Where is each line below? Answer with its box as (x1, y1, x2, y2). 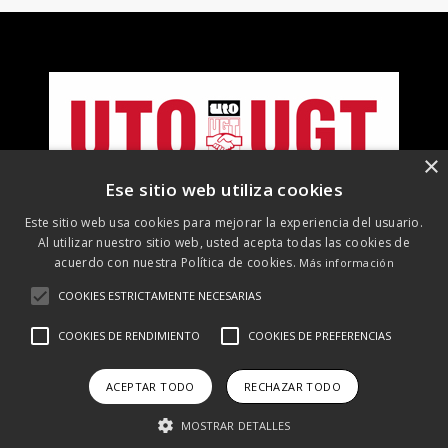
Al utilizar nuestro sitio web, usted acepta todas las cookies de (37, 234, 411, 251)
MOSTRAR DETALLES (180, 418, 291, 433)
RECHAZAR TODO (243, 379, 341, 394)
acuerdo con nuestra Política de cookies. (54, 254, 300, 271)
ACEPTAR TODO (105, 379, 195, 394)
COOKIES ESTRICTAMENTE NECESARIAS (58, 288, 261, 303)
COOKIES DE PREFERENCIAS (248, 328, 391, 343)
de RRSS (188, 371, 240, 388)
